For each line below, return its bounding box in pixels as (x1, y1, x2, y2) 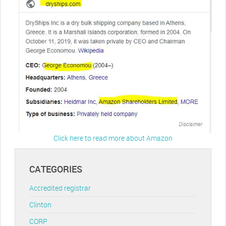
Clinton (29, 200, 51, 210)
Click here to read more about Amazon (53, 133, 173, 143)
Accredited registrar (29, 183, 91, 193)
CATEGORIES (29, 162, 82, 175)
